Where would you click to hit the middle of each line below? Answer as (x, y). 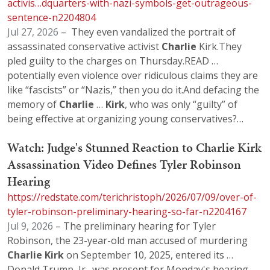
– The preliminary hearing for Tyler (134, 226)
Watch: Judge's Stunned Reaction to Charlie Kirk (134, 148)
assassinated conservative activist (84, 46)
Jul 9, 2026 (30, 226)
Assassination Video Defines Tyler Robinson (124, 165)
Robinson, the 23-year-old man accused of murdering (127, 241)
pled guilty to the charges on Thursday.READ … (113, 61)
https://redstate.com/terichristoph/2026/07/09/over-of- (132, 197)
